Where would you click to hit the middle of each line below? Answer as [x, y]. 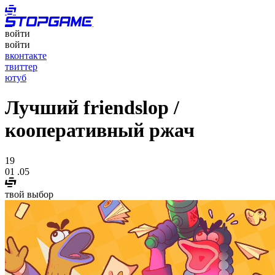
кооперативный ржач [100, 130]
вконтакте [26, 56]
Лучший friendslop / [92, 108]
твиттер [21, 67]
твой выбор [29, 194]
